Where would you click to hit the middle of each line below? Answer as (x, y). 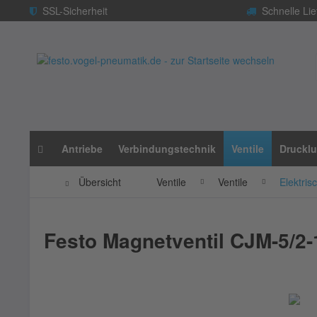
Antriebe (82, 149)
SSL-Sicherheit (72, 11)
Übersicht (100, 182)
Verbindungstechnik (167, 149)
